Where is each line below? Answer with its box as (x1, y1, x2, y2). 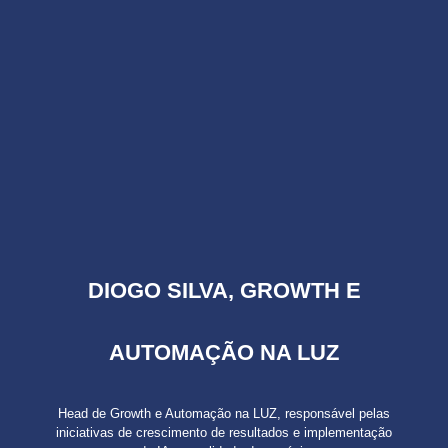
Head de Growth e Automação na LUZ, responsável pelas (58, 405, 390, 421)
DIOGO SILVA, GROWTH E (87, 277, 361, 303)
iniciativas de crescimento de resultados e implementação (56, 424, 392, 440)
